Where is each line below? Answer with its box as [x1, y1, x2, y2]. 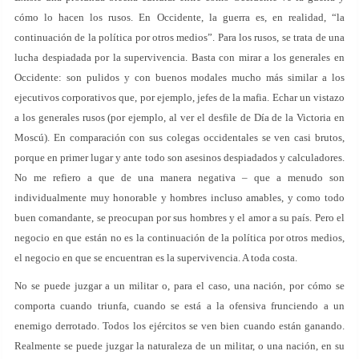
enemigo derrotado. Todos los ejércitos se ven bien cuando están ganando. [14, 320, 345, 332]
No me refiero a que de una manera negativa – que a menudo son [14, 171, 345, 184]
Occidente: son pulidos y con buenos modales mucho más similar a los [14, 71, 345, 83]
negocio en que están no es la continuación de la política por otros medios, [14, 232, 345, 244]
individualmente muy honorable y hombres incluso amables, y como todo [14, 192, 345, 204]
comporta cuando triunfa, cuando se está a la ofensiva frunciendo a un [14, 300, 345, 312]
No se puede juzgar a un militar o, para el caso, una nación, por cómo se [14, 280, 345, 292]
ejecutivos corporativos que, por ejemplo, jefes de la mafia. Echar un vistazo [14, 91, 345, 103]
